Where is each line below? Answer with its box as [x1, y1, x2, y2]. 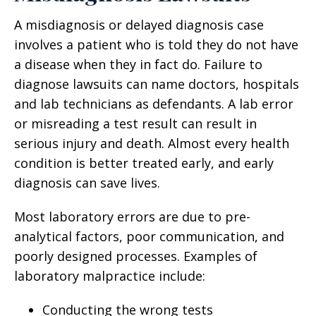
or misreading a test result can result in [14, 115, 257, 132]
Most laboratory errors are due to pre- [14, 208, 250, 225]
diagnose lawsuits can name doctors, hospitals [14, 75, 299, 92]
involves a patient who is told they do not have [14, 36, 298, 53]
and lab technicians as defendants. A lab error [14, 95, 293, 112]
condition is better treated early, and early [14, 154, 274, 171]
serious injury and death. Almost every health [14, 135, 289, 152]
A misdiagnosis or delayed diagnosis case [14, 16, 264, 33]
